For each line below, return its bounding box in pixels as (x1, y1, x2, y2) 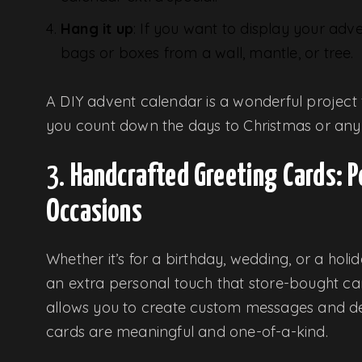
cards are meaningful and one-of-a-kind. (46, 322, 328, 341)
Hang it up (61, 19, 133, 38)
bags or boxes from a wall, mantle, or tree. (61, 43, 354, 62)
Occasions (46, 197, 142, 228)
